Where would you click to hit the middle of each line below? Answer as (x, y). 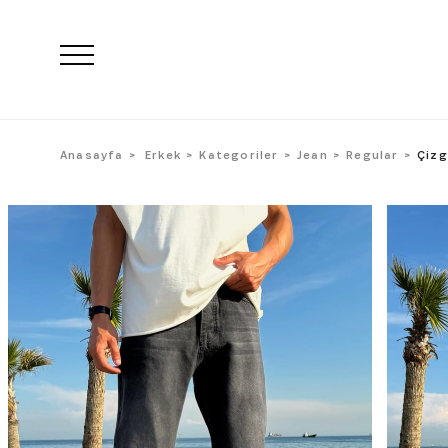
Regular (372, 154)
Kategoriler (239, 154)
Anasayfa (92, 154)
